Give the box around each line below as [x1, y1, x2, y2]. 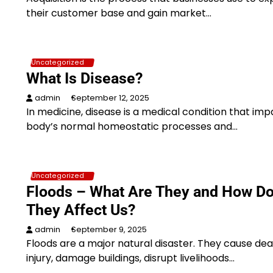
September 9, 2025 [71, 224, 147, 235]
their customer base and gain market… [26, 6, 211, 20]
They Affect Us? [26, 201, 135, 219]
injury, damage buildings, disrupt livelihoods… [26, 251, 235, 265]
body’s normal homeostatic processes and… [26, 119, 238, 133]
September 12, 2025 [71, 93, 149, 103]
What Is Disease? [26, 69, 143, 87]
